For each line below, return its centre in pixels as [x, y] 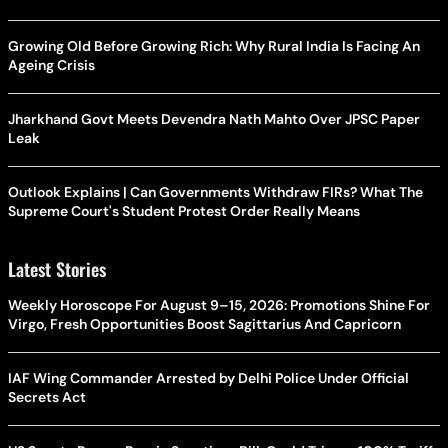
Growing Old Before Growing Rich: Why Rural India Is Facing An [214, 45]
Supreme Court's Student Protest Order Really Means [184, 210]
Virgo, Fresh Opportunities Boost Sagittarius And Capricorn [204, 323]
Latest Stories [57, 268]
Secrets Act [47, 396]
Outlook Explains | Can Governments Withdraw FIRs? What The [215, 191]
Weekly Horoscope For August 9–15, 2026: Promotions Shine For [219, 304]
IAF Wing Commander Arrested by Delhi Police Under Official [208, 377]
